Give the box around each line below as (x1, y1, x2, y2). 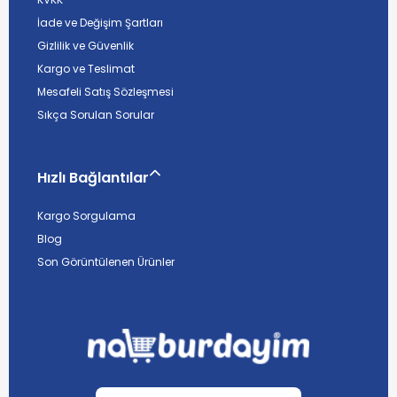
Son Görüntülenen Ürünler (37, 253, 175, 269)
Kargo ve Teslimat (37, 61, 135, 77)
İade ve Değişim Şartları (37, 15, 163, 31)
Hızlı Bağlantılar (37, 167, 149, 188)
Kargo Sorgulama (37, 207, 136, 223)
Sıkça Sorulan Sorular (37, 107, 154, 123)
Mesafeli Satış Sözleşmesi (37, 84, 174, 100)
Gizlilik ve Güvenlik (37, 38, 134, 54)
